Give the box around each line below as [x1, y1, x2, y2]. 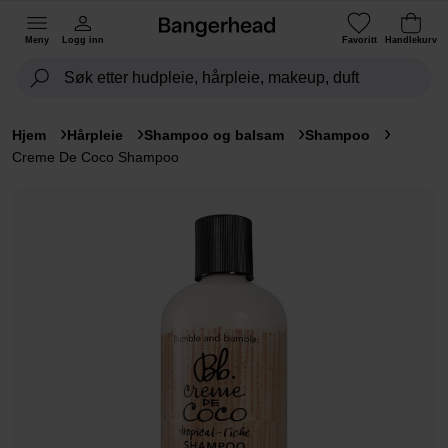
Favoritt [341, 34, 377, 45]
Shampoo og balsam [144, 127, 284, 143]
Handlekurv [385, 34, 437, 45]
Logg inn [62, 34, 104, 45]
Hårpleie [67, 127, 123, 143]
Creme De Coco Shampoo [12, 149, 179, 165]
